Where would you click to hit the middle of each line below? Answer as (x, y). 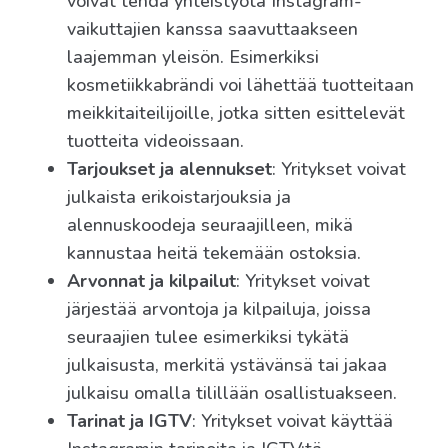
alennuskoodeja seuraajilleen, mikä (210, 225)
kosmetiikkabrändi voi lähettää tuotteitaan (240, 85)
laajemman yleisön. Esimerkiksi (193, 57)
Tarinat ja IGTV (129, 421)
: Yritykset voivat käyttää (292, 421)
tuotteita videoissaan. (155, 141)
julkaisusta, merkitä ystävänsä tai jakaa (227, 365)
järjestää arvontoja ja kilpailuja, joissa (219, 309)
